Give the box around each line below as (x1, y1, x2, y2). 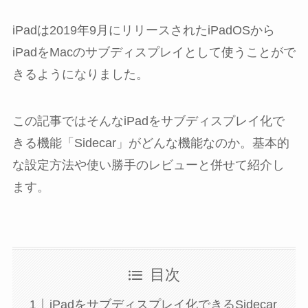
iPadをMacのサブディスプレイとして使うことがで (12, 45, 296, 59)
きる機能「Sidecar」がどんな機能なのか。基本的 (12, 135, 289, 150)
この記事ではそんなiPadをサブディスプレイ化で (12, 113, 285, 128)
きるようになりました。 (12, 67, 148, 81)
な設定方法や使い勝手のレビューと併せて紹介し (12, 157, 285, 172)
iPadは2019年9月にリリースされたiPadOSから (12, 23, 275, 37)
